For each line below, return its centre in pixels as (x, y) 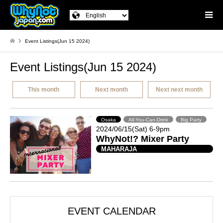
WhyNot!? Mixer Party (143, 139)
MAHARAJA (119, 149)
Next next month (179, 89)
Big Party (191, 119)
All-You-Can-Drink (149, 119)
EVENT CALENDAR (111, 211)
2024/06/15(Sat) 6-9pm (133, 129)
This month (44, 89)
